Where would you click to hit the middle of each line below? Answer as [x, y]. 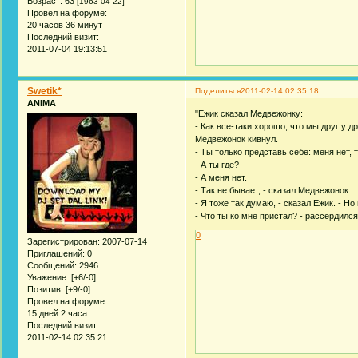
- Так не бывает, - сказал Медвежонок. [273, 191]
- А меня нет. [221, 178]
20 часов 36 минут [65, 24]
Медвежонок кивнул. [237, 139]
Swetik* [44, 91]
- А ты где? [217, 165]
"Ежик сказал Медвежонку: [249, 114]
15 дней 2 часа [57, 314]
